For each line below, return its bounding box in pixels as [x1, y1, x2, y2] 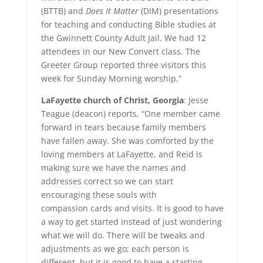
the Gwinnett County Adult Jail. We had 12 [41, 32, 206, 43]
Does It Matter [85, 5, 139, 16]
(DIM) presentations [138, 5, 218, 16]
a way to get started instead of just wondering [41, 216, 222, 227]
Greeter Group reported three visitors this [41, 59, 206, 70]
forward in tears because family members [41, 122, 206, 133]
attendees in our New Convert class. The [41, 46, 200, 57]
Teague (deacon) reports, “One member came [41, 108, 220, 119]
